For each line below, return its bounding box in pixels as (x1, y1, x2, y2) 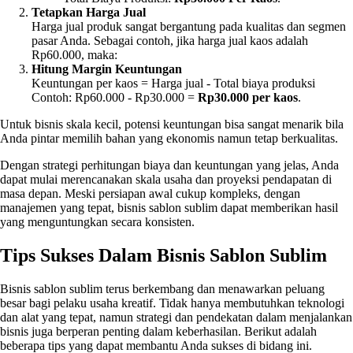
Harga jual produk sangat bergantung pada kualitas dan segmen (32, 20, 346, 34)
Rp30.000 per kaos (198, 91, 298, 105)
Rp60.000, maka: (32, 48, 117, 62)
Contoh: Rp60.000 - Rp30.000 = (32, 91, 198, 105)
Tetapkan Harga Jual (32, 6, 146, 20)
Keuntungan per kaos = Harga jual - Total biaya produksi (32, 76, 315, 91)
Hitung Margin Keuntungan (32, 62, 182, 76)
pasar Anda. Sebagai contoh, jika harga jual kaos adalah (32, 34, 308, 48)
